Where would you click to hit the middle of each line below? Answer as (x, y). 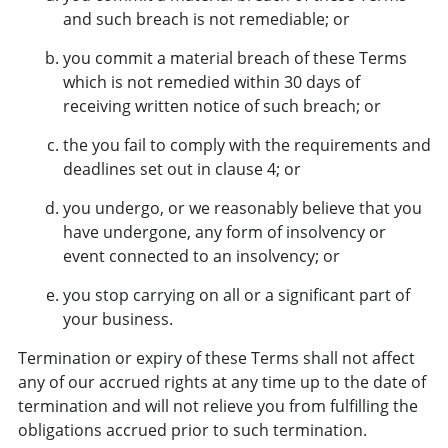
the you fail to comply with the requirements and (246, 144)
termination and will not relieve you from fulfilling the (217, 405)
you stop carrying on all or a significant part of (236, 294)
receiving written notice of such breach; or (221, 105)
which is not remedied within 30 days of (211, 81)
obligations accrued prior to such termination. (192, 429)
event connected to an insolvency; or (201, 255)
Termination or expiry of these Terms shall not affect (216, 357)
